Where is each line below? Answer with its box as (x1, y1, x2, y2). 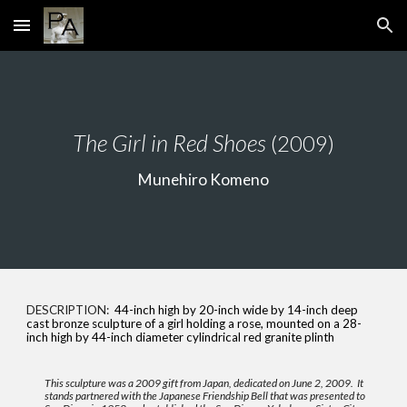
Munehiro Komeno (138, 170, 269, 189)
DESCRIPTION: (26, 303, 115, 317)
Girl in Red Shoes (107, 129, 266, 156)
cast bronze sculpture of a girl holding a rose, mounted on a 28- (26, 316, 362, 331)
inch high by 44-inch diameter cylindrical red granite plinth (26, 330, 335, 344)
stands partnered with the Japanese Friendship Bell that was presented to (45, 389, 366, 402)
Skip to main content (15, 25, 144, 42)
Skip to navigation (279, 25, 392, 42)
